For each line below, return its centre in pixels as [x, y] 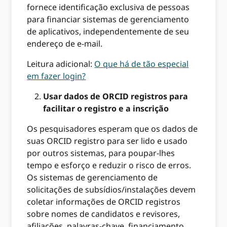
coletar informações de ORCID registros [104, 201]
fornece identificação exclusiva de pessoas [108, 7]
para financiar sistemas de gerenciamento [108, 19]
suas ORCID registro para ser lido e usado [107, 141]
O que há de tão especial [142, 64]
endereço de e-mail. [65, 43]
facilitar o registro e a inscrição [106, 108]
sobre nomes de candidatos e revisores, [104, 214]
